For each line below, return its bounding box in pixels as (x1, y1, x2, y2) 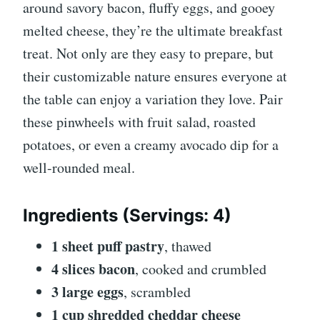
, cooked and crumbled (135, 259, 266, 279)
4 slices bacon (51, 259, 135, 280)
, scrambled (124, 282, 191, 302)
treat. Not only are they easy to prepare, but (23, 44, 274, 64)
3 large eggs (51, 281, 124, 303)
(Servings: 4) (118, 205, 231, 226)
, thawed (164, 236, 211, 256)
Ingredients (23, 205, 118, 226)
